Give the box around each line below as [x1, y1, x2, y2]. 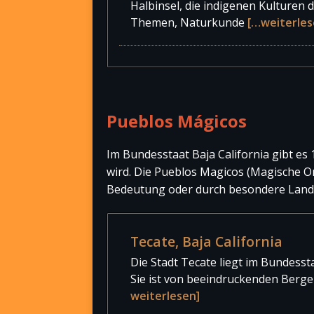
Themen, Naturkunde [130, 14, 247, 30]
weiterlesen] [130, 288, 200, 304]
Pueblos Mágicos [107, 109, 247, 132]
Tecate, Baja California [130, 231, 282, 251]
